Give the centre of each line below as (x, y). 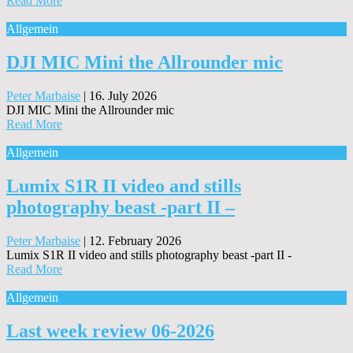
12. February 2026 (135, 240)
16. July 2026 (123, 96)
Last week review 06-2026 (110, 331)
